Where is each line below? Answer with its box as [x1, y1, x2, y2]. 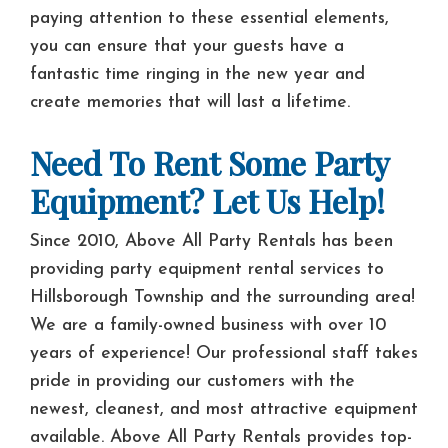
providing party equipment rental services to [30, 260, 384, 278]
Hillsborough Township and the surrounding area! [30, 288, 415, 306]
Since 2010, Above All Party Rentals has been [30, 232, 393, 250]
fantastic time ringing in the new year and [30, 66, 365, 84]
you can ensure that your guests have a [30, 38, 344, 56]
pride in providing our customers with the [30, 372, 355, 390]
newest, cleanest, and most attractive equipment [30, 400, 418, 418]
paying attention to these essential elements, [30, 10, 389, 28]
